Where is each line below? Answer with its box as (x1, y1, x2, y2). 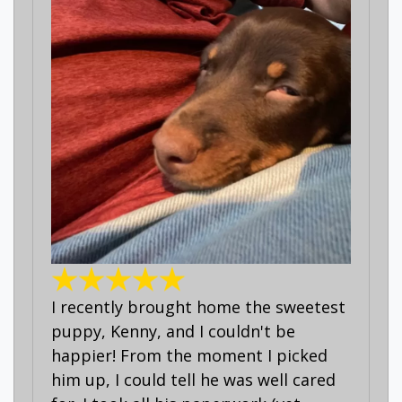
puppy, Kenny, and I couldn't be (51, 319, 295, 342)
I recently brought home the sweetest (51, 295, 345, 318)
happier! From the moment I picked (51, 344, 328, 366)
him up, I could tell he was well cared (51, 368, 336, 390)
